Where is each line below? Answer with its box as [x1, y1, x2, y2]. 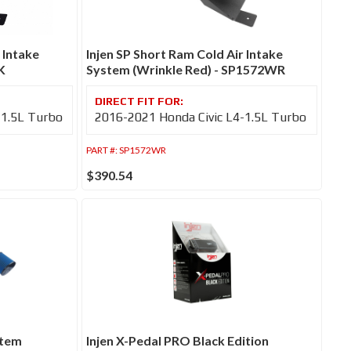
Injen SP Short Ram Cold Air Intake [86, 45, 284, 61]
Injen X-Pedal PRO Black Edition [86, 333, 270, 349]
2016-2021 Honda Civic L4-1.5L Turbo [95, 109, 307, 125]
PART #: [86, 143, 120, 156]
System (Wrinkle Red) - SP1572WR [86, 61, 286, 77]
